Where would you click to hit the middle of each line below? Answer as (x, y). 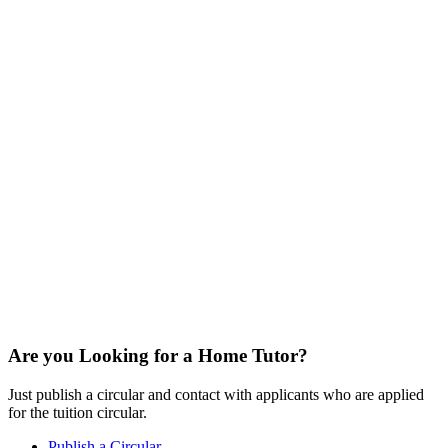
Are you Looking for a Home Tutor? (158, 355)
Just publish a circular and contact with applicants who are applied (216, 394)
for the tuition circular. (77, 412)
